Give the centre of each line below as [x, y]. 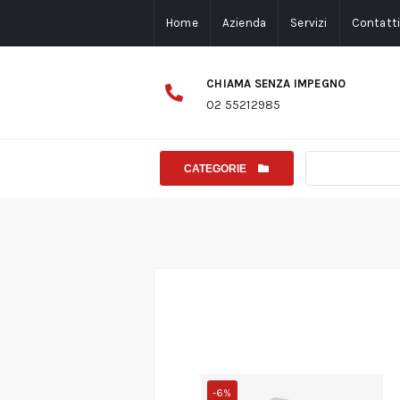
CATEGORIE [215, 168]
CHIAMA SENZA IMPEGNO [276, 84]
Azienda [244, 23]
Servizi [309, 23]
